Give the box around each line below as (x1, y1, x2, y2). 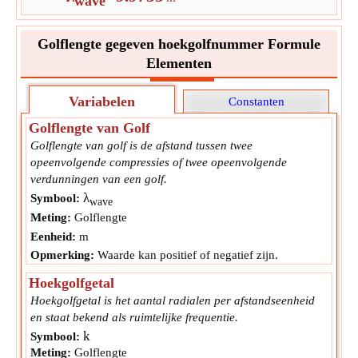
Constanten (228, 94, 284, 108)
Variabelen (69, 93, 135, 109)
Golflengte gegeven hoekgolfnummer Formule (38, 35, 320, 52)
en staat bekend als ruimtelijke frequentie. (30, 310, 238, 324)
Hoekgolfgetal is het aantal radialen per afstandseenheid (30, 293, 315, 307)
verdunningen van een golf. (30, 172, 167, 185)
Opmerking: (30, 248, 94, 261)
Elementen (146, 54, 212, 71)
